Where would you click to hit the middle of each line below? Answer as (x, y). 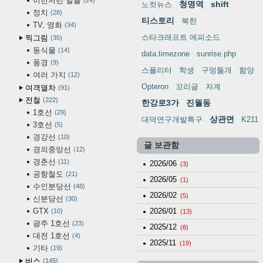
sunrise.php (216, 54)
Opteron (155, 87)
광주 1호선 (51, 224)
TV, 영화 (48, 25)
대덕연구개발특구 (172, 120)
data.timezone (165, 54)
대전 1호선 (51, 236)
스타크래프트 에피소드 (181, 38)
